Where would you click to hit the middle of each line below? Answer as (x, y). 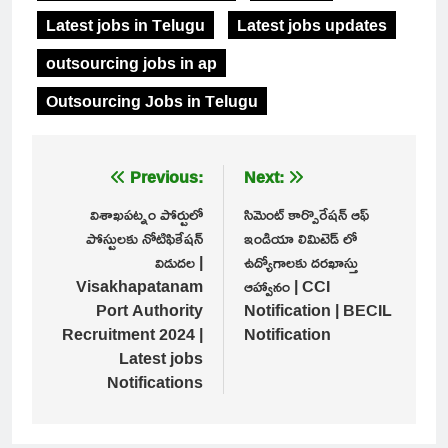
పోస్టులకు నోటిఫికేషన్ (144, 238)
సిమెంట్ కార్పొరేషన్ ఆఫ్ (306, 214)
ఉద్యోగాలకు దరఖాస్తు (301, 262)
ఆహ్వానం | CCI (287, 286)
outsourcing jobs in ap (131, 63)
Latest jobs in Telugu (125, 25)
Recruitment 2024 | (132, 334)
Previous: (166, 177)
